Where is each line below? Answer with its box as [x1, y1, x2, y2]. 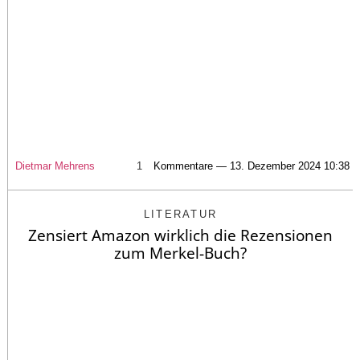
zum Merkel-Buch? [114, 242, 247, 264]
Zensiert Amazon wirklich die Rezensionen [28, 224, 333, 246]
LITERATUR [143, 207, 218, 220]
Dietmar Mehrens [15, 159, 95, 172]
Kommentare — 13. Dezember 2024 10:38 [153, 159, 350, 172]
